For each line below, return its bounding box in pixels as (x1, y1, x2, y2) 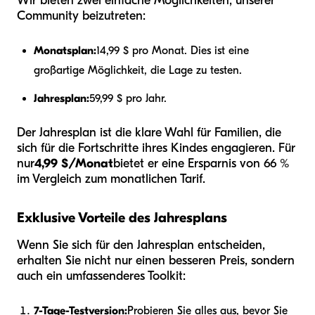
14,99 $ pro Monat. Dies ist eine (96, 44, 249, 58)
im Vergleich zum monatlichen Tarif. (17, 172, 205, 187)
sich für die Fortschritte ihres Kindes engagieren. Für (17, 141, 295, 156)
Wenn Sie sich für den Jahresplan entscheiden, (17, 238, 265, 253)
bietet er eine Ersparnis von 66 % (113, 156, 290, 172)
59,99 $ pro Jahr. (89, 92, 167, 105)
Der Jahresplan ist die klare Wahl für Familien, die (17, 125, 281, 141)
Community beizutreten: (17, 8, 146, 24)
